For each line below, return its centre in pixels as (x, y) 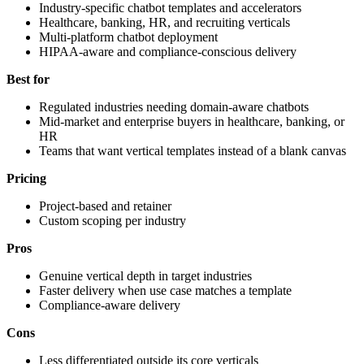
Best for (28, 79)
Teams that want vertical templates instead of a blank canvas (193, 150)
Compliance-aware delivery (110, 305)
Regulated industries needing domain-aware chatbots (174, 106)
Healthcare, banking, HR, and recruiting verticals (165, 22)
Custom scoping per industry (113, 220)
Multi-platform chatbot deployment (128, 37)
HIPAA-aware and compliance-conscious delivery (168, 51)
